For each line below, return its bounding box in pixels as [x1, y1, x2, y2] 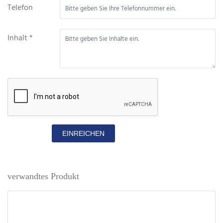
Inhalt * [7, 32, 33, 45]
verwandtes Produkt [7, 171, 79, 182]
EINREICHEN [62, 129, 105, 138]
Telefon [7, 1, 33, 15]
